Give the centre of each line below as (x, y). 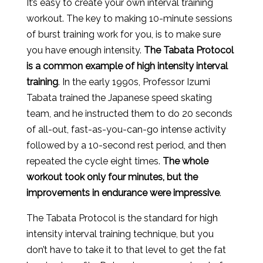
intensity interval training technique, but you (120, 234)
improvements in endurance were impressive (123, 193)
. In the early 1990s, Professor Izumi (134, 82)
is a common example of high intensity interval (127, 66)
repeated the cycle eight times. (94, 161)
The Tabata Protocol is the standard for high (122, 218)
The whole (185, 161)
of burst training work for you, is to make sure (123, 34)
